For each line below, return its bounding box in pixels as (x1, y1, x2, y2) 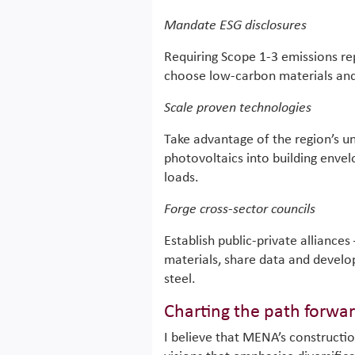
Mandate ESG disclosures (164, 18, 307, 33)
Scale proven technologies (164, 101, 311, 116)
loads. (164, 170, 199, 185)
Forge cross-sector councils (164, 202, 315, 217)
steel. (164, 272, 196, 287)
